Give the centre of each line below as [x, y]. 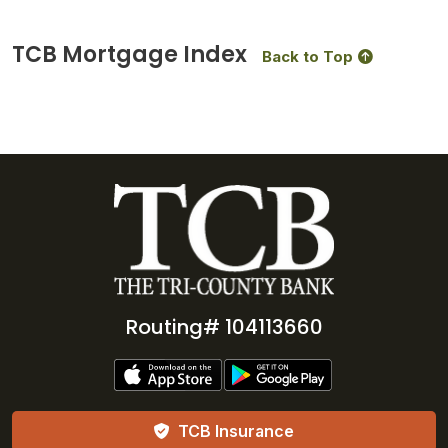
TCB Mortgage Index [129, 54]
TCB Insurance [236, 431]
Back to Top [307, 56]
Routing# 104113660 [224, 327]
